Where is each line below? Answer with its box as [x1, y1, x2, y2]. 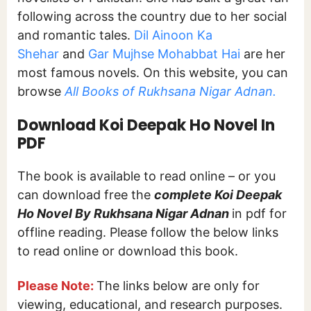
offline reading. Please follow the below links [17, 224, 278, 239]
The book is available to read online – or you [17, 168, 276, 183]
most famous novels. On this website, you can [17, 65, 288, 80]
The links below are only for [96, 278, 260, 294]
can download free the [17, 187, 154, 202]
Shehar [17, 46, 59, 61]
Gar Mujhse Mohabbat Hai [88, 46, 240, 61]
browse [17, 83, 65, 99]
